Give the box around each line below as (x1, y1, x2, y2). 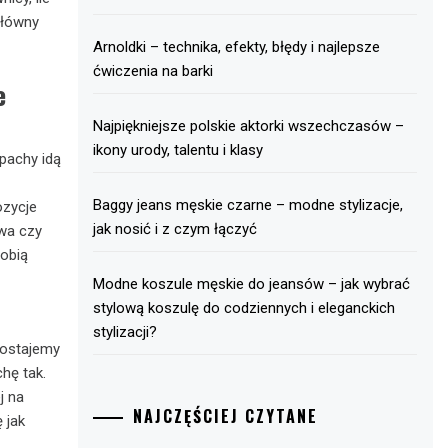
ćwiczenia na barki (93, 62, 214, 80)
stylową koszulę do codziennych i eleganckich (93, 299, 396, 317)
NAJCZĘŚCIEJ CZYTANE (133, 403, 319, 428)
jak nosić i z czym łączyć (93, 220, 258, 238)
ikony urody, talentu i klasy (93, 141, 264, 159)
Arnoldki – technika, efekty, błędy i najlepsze (93, 38, 381, 56)
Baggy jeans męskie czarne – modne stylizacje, (93, 196, 404, 214)
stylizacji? (93, 323, 158, 341)
